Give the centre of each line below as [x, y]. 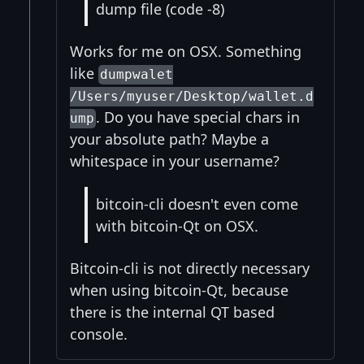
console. [99, 334]
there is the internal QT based [172, 312]
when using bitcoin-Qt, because [179, 290]
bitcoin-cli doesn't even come [197, 204]
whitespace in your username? [175, 161]
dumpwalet [137, 75]
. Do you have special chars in [198, 117]
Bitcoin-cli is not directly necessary [190, 269]
